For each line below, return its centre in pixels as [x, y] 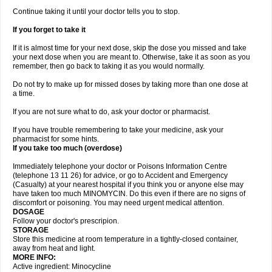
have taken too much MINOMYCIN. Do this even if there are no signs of [129, 194]
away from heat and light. [54, 248]
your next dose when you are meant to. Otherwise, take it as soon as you [131, 57]
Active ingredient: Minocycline [62, 267]
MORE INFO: [34, 257]
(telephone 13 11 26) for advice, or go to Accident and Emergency [120, 175]
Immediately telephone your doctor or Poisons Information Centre [120, 166]
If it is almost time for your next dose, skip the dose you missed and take [130, 48]
